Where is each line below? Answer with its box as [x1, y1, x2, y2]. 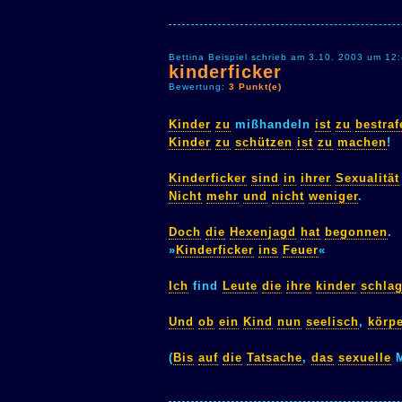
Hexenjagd [230, 224, 296, 239]
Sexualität [336, 170, 399, 185]
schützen [235, 135, 293, 149]
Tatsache [247, 350, 302, 364]
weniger [309, 188, 358, 203]
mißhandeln [231, 117, 315, 131]
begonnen [325, 224, 388, 239]
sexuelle [338, 350, 391, 364]
